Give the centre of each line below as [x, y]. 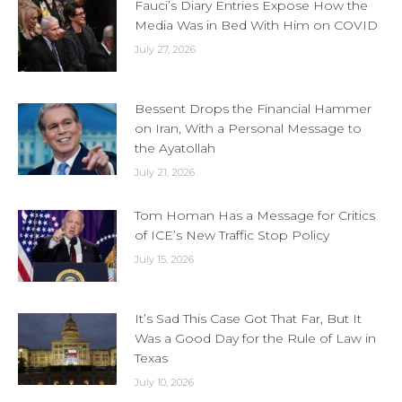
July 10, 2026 [164, 382]
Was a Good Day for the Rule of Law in [255, 338]
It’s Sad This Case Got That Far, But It [248, 319]
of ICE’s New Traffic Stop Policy [232, 235]
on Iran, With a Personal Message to [248, 128]
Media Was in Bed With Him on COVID [256, 25]
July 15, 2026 [164, 259]
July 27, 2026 [165, 49]
